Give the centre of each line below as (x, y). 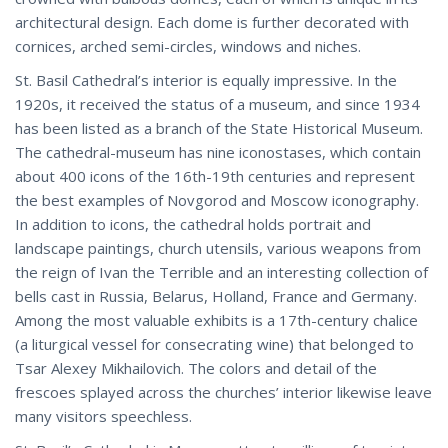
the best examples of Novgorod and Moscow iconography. (217, 199)
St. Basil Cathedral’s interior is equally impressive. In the (206, 79)
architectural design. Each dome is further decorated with (212, 21)
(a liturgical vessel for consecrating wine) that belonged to (214, 343)
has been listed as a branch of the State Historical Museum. (219, 127)
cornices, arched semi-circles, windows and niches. (188, 45)
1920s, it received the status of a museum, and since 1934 (217, 103)
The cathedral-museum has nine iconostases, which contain (218, 151)
